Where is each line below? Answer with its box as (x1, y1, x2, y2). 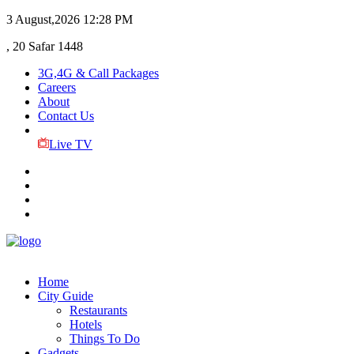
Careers (38, 81, 76, 94)
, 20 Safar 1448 (6, 40, 83, 53)
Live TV (48, 137, 92, 151)
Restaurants (70, 303, 127, 317)
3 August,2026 (6, 13, 80, 26)
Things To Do (70, 332, 140, 345)
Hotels (70, 318, 102, 331)
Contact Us (38, 109, 94, 122)
